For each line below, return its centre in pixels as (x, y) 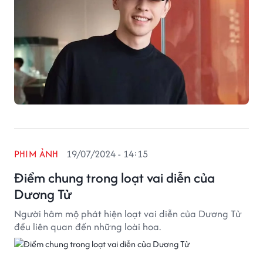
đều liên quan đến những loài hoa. (87, 227)
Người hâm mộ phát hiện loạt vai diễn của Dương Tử (128, 214)
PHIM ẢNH (36, 154)
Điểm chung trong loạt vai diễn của (114, 178)
